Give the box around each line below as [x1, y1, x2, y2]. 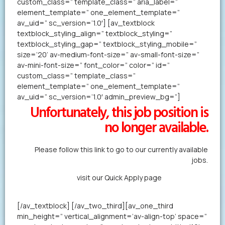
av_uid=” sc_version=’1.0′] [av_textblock [17, 18, 155, 28]
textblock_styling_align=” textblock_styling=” [17, 28, 172, 38]
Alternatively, [32, 172, 75, 182]
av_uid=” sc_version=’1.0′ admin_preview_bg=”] [17, 91, 180, 101]
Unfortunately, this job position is [30, 101, 208, 125]
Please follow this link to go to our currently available [35, 144, 208, 154]
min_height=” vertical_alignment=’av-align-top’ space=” [17, 211, 207, 221]
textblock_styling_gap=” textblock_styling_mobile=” [17, 39, 197, 49]
